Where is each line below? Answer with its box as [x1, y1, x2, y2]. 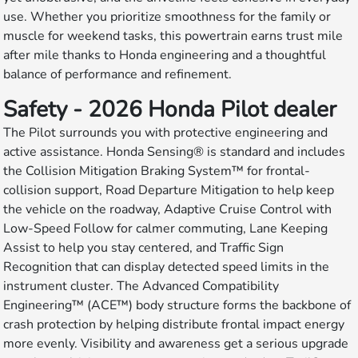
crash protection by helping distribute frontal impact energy [3, 315, 345, 333]
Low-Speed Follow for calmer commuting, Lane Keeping [3, 219, 328, 237]
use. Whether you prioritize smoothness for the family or [3, 7, 332, 26]
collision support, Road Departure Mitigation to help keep [3, 181, 335, 199]
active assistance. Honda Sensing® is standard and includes [3, 142, 346, 161]
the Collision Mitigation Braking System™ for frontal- [3, 161, 311, 180]
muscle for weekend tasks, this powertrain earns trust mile [3, 26, 344, 45]
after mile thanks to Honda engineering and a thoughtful [3, 46, 327, 64]
